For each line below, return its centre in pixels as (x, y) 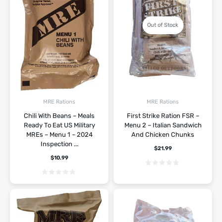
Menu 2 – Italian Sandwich (163, 125)
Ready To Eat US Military (59, 125)
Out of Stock (163, 25)
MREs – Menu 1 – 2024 (59, 135)
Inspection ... (59, 144)
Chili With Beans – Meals (59, 116)
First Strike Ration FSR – (163, 116)
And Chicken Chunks (163, 135)
